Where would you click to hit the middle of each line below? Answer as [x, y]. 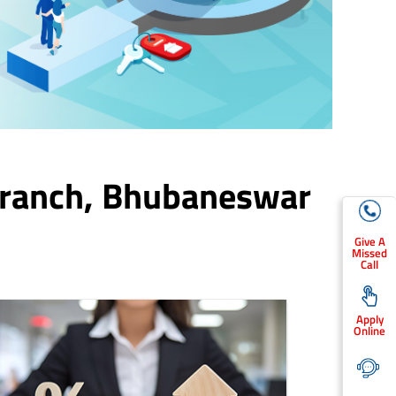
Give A [369, 241]
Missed [369, 253]
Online [369, 331]
